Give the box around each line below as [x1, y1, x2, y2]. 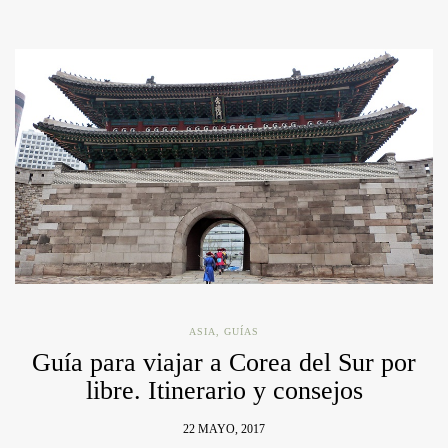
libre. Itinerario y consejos [85, 376, 363, 406]
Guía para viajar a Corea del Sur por [32, 348, 416, 378]
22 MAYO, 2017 [183, 422, 265, 437]
